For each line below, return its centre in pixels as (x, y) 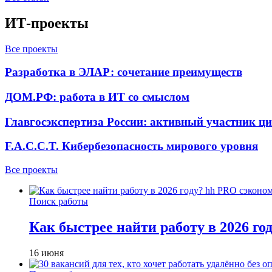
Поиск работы (59, 202)
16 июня (46, 253)
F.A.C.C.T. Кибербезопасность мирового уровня (131, 146)
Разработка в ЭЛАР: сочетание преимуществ (124, 72)
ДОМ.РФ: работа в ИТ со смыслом (97, 97)
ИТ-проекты (47, 23)
